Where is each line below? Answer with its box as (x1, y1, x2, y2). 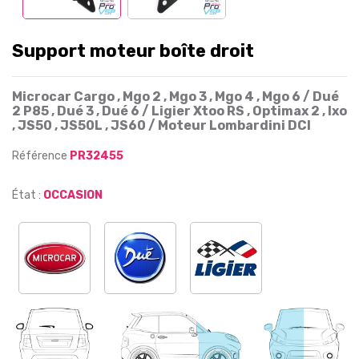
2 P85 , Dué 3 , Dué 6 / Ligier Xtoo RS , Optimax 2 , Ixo (12, 103, 347, 119)
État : (12, 188, 41, 202)
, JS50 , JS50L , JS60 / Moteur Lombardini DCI (12, 118, 311, 133)
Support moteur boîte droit (12, 40, 254, 62)
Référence (12, 149, 70, 163)
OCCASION (43, 188, 103, 202)
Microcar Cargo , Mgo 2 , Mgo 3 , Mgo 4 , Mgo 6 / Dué (12, 89, 339, 104)
